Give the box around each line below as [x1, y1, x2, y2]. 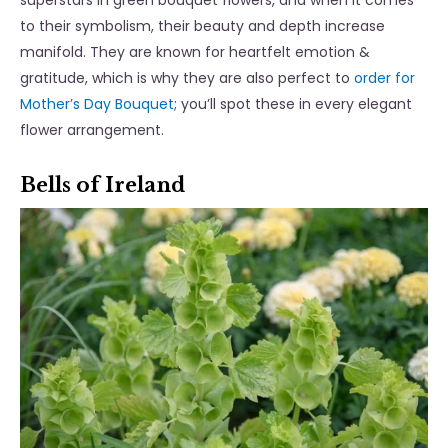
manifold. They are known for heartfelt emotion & [20, 42, 370, 63]
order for [354, 68, 415, 89]
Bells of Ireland [20, 173, 185, 198]
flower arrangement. [20, 120, 172, 141]
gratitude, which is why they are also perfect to [20, 68, 354, 89]
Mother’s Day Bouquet [20, 94, 174, 115]
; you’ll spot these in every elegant [174, 94, 412, 115]
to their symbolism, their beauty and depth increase [20, 16, 385, 37]
